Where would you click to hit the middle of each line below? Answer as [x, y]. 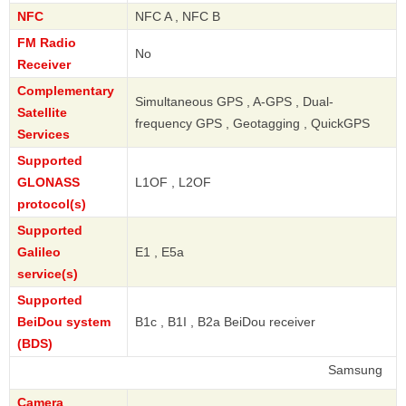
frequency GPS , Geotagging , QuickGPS [252, 124]
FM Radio [47, 43]
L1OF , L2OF [173, 183]
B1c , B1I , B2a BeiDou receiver [225, 322]
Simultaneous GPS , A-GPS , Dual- [234, 102]
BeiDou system [64, 322]
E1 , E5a [159, 252]
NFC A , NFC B [178, 17]
